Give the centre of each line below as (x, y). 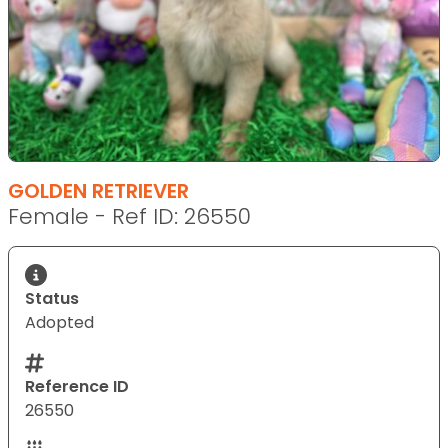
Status (52, 298)
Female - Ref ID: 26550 (129, 216)
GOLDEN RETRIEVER (98, 190)
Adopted (59, 322)
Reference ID (77, 386)
